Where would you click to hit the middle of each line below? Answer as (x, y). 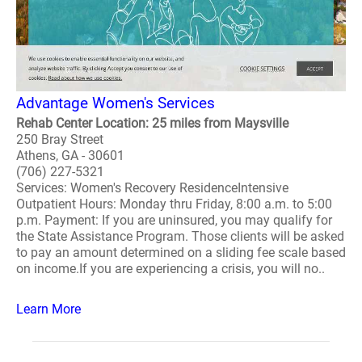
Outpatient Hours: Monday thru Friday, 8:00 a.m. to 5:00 (174, 204)
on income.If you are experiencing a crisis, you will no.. (170, 269)
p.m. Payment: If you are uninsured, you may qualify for (174, 220)
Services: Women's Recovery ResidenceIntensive (152, 188)
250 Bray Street (60, 139)
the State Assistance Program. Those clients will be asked (180, 236)
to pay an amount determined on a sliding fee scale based (181, 253)
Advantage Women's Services (116, 103)
